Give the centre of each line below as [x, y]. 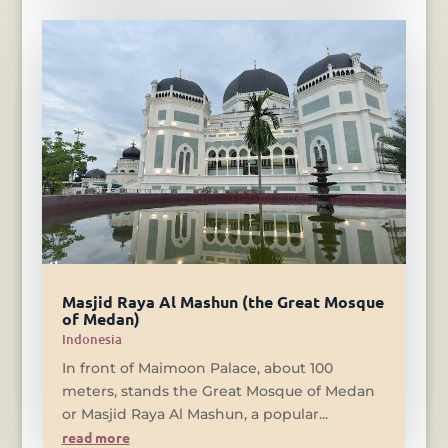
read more [95, 436]
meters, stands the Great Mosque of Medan [218, 390]
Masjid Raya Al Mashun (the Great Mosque [222, 301]
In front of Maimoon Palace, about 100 [197, 367]
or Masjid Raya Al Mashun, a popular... [194, 413]
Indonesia [91, 338]
